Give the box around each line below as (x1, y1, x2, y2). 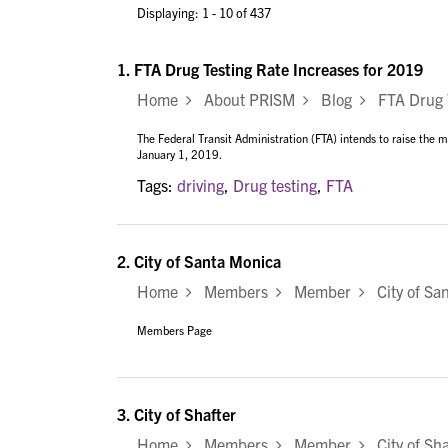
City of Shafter (134, 404, 236, 425)
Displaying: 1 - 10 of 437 (137, 3, 271, 21)
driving (177, 174, 224, 195)
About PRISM (192, 89, 303, 110)
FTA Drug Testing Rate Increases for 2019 (134, 59, 423, 80)
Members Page (137, 322, 212, 337)
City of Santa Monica (134, 250, 281, 271)
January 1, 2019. (137, 147, 222, 162)
